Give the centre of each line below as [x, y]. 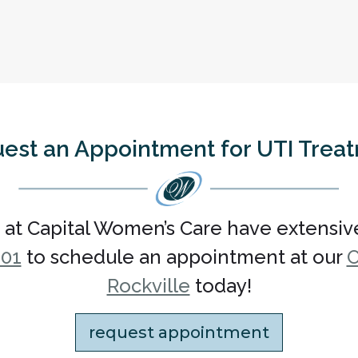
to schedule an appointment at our [184, 257]
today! [221, 286]
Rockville [148, 286]
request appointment [179, 332]
